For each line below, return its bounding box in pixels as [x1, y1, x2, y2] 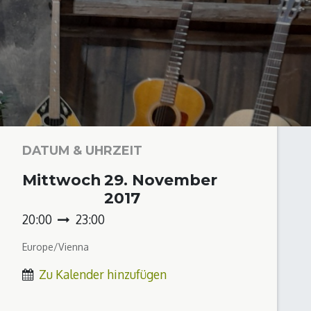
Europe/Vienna [22, 241, 89, 253]
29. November [103, 171, 217, 190]
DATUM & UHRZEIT [22, 143, 142, 158]
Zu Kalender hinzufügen [38, 267, 167, 283]
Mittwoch [22, 171, 101, 190]
